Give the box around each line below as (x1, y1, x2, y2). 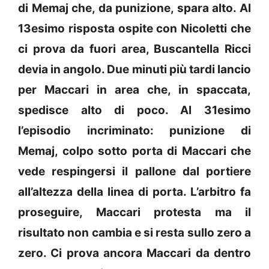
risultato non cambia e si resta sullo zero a (18, 225, 251, 240)
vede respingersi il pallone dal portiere (18, 164, 251, 178)
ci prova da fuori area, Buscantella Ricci (18, 41, 251, 56)
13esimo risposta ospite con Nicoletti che (18, 21, 251, 35)
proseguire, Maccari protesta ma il (18, 205, 251, 219)
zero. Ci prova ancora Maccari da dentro (18, 246, 251, 260)
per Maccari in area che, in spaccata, (18, 82, 251, 97)
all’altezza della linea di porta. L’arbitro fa (18, 184, 251, 199)
